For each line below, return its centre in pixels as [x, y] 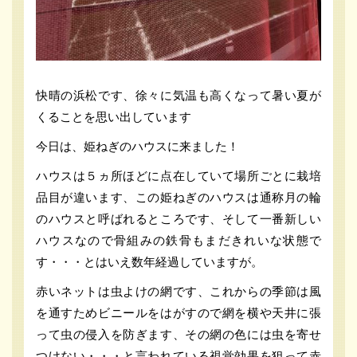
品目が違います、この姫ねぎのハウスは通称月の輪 [178, 198]
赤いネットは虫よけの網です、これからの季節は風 [178, 292]
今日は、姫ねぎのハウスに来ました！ [137, 147]
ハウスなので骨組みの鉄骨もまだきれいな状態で [178, 241]
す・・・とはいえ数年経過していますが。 [149, 262]
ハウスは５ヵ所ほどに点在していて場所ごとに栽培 [178, 176]
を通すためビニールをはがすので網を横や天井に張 [178, 313]
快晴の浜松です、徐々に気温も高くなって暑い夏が [178, 96]
